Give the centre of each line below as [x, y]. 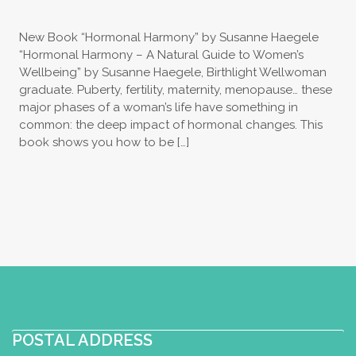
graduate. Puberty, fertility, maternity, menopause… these [175, 89]
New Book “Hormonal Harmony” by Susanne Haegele [168, 37]
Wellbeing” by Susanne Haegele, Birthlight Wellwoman [172, 72]
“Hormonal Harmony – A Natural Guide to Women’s [161, 54]
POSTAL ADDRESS [82, 340]
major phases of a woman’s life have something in [158, 107]
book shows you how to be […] [104, 142]
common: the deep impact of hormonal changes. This [170, 124]
